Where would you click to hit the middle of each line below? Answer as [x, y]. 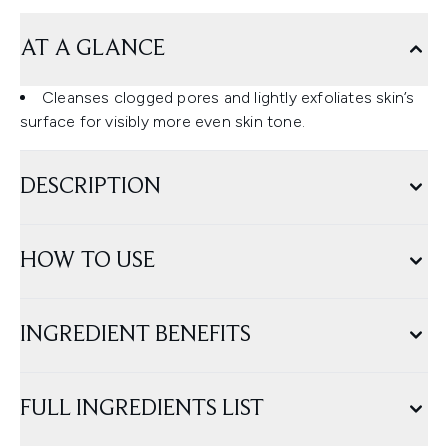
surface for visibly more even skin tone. [162, 122]
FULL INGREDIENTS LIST [142, 409]
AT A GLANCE [92, 49]
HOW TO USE [87, 261]
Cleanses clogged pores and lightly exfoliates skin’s [228, 98]
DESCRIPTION [90, 187]
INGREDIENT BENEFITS [135, 335]
